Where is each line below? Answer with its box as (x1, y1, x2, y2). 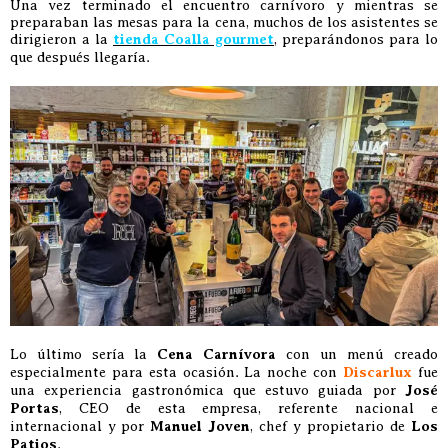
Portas (10, 399, 59, 417)
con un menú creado (276, 345, 438, 362)
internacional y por (10, 417, 150, 434)
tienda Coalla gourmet (113, 30, 274, 48)
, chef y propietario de (250, 417, 411, 434)
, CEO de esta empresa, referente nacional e (59, 399, 438, 416)
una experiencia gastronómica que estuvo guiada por (10, 381, 405, 398)
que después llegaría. (10, 48, 150, 65)
